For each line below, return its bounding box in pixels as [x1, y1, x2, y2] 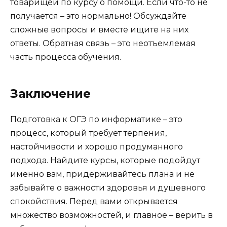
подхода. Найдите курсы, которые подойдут [10, 155, 200, 165]
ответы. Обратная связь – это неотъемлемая [10, 38, 196, 48]
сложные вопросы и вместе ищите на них [10, 24, 188, 34]
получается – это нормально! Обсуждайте [10, 11, 186, 21]
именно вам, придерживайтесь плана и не [10, 169, 195, 179]
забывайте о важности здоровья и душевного [10, 182, 206, 193]
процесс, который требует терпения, [10, 128, 167, 138]
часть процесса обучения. [10, 52, 121, 62]
